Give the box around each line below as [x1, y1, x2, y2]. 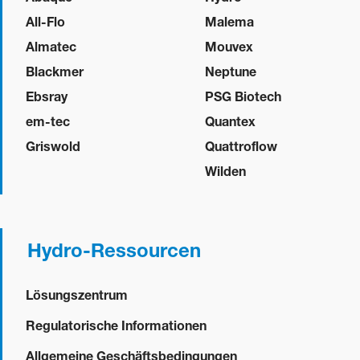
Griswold [26, 137, 80, 153]
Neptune [204, 63, 256, 79]
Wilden [204, 162, 246, 178]
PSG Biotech [204, 88, 281, 104]
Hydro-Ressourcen [27, 238, 201, 261]
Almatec [26, 38, 76, 54]
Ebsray [26, 88, 67, 104]
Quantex [204, 112, 256, 129]
